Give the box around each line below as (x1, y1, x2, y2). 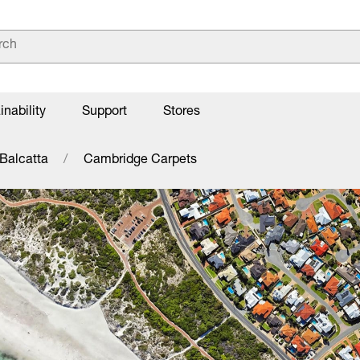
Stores (163, 106, 200, 119)
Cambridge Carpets (83, 153, 197, 167)
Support (82, 106, 127, 119)
